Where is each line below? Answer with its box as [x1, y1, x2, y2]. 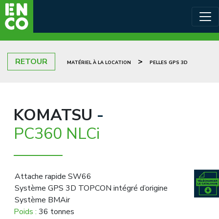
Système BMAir [15, 195, 70, 205]
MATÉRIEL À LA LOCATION [67, 59, 131, 66]
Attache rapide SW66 [15, 171, 91, 182]
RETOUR [15, 56, 47, 67]
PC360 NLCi [14, 123, 100, 144]
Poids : [14, 206, 39, 217]
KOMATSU [14, 105, 97, 126]
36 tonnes [39, 206, 74, 217]
